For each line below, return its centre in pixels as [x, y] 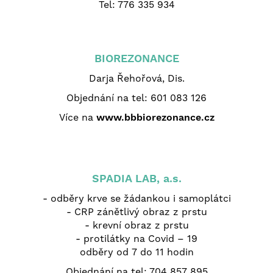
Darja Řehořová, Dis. [136, 78]
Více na [77, 117]
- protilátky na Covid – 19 [136, 238]
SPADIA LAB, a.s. [136, 178]
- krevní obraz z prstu [136, 225]
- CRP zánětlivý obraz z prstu [136, 211]
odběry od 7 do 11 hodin [136, 252]
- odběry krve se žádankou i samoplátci [136, 198]
